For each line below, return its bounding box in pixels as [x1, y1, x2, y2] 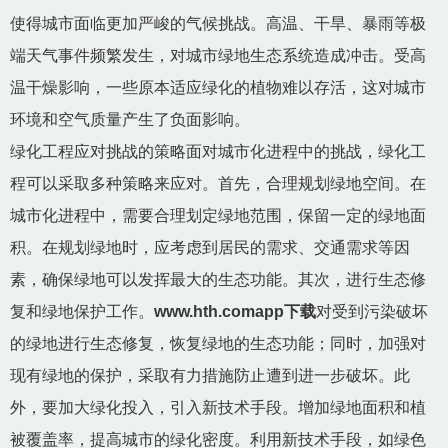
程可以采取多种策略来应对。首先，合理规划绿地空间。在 [10, 175, 426, 192]
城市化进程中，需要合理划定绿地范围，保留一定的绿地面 [10, 207, 426, 224]
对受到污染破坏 [316, 303, 428, 320]
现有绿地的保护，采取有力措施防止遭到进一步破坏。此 [10, 367, 410, 384]
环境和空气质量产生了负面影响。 [10, 111, 250, 128]
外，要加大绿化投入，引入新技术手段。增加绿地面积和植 [10, 399, 426, 416]
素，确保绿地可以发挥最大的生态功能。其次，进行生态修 [10, 271, 426, 288]
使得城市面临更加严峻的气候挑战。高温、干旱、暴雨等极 [10, 15, 426, 32]
